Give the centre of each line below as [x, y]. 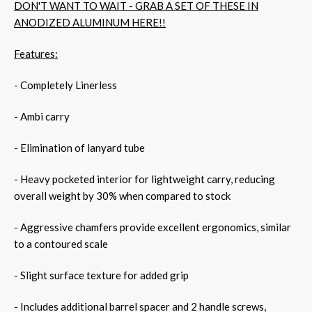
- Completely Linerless [65, 85]
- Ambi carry [42, 116]
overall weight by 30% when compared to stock [122, 195]
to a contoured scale [61, 243]
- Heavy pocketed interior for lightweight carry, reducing [145, 179]
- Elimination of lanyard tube [79, 147]
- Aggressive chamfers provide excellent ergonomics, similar [153, 227]
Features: [36, 53]
